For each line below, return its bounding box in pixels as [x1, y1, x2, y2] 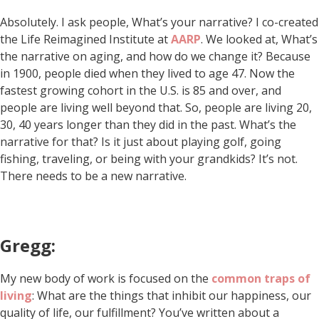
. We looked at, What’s [201, 31, 318, 48]
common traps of [211, 271, 310, 287]
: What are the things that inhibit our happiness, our [32, 288, 311, 304]
